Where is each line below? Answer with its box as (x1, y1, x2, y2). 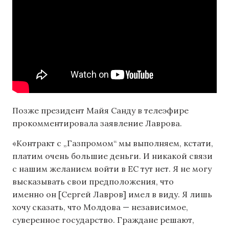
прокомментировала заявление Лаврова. (12, 118, 182, 128)
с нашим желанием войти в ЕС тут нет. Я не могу (12, 164, 212, 174)
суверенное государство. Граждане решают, (12, 215, 194, 225)
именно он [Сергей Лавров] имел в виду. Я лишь (12, 189, 212, 200)
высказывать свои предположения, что (12, 176, 174, 187)
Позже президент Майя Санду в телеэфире (12, 105, 189, 116)
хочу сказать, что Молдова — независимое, (12, 202, 188, 213)
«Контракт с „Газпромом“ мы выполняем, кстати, (12, 138, 213, 149)
